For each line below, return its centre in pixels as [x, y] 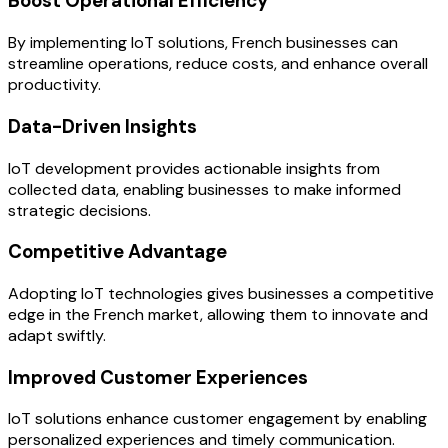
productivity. [54, 85]
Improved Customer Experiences [158, 377]
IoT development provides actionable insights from [194, 168]
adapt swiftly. [57, 335]
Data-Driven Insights [102, 126]
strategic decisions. [79, 210]
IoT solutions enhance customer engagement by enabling [217, 419]
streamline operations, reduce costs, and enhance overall [218, 64]
